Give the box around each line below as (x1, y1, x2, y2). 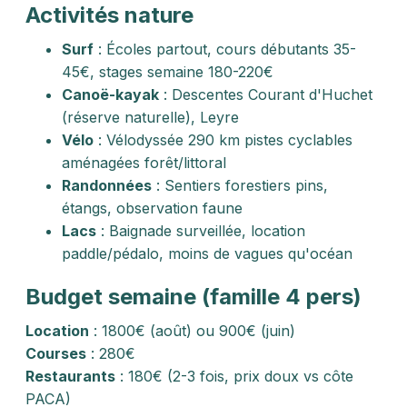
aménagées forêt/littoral (62, 154, 226, 172)
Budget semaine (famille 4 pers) (25, 283, 362, 310)
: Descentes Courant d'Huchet (159, 85, 372, 104)
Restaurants (25, 367, 115, 385)
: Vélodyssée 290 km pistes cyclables (94, 131, 352, 149)
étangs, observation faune (62, 199, 243, 217)
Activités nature (25, 2, 194, 28)
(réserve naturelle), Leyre (62, 108, 239, 126)
